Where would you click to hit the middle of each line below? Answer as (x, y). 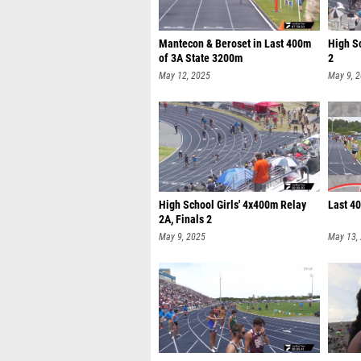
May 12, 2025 (185, 76)
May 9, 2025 (182, 237)
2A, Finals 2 (185, 220)
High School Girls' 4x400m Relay (232, 205)
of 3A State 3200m (201, 58)
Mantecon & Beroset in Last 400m (235, 44)
